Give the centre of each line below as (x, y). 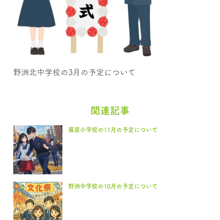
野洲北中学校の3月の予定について (75, 72)
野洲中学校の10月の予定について (113, 186)
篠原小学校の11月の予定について (113, 130)
